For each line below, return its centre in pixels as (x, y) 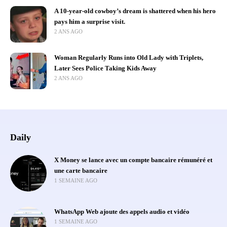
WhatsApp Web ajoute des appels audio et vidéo (122, 212)
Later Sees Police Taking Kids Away (105, 68)
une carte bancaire (81, 171)
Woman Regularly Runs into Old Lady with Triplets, (129, 58)
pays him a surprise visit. (90, 22)
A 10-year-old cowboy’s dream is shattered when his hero (135, 11)
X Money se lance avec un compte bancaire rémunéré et (133, 160)
